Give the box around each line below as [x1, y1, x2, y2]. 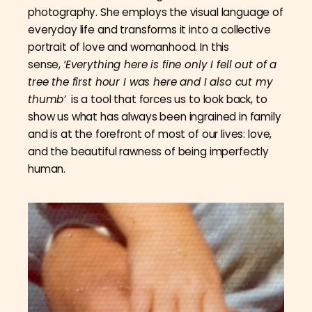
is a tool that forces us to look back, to [65, 92, 267, 107]
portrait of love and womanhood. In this [28, 40, 230, 55]
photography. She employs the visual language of [28, 5, 283, 20]
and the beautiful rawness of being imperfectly [28, 144, 270, 159]
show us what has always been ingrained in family [28, 109, 281, 125]
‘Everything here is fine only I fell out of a [63, 57, 277, 72]
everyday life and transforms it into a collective [28, 22, 271, 38]
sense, [28, 57, 63, 72]
